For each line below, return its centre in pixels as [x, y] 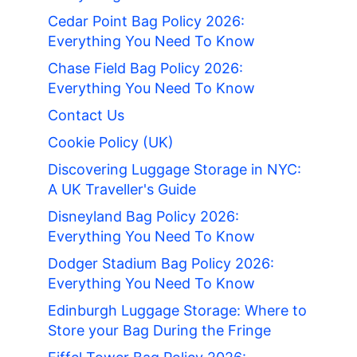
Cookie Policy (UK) [111, 143]
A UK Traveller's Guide [122, 190]
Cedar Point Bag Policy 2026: [146, 22]
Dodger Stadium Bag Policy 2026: [161, 264]
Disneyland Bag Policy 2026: [143, 217]
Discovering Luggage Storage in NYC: [175, 170]
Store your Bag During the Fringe [159, 331]
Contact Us [86, 116]
